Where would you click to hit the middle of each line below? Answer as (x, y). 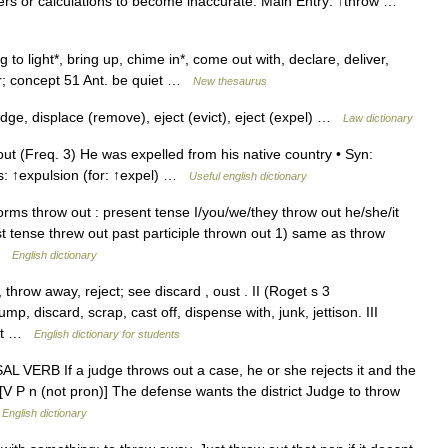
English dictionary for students (107, 333)
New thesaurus (230, 80)
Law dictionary (378, 117)
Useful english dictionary (248, 175)
